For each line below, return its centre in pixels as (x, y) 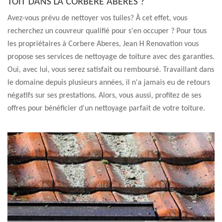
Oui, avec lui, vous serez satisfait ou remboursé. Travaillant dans (111, 70)
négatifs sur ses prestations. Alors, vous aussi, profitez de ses (104, 96)
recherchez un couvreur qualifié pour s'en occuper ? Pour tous (107, 31)
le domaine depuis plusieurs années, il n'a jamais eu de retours (109, 83)
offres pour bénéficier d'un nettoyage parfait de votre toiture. (106, 109)
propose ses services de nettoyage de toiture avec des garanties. (111, 57)
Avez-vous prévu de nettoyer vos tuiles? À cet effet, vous (97, 18)
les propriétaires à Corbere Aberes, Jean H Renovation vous (103, 44)
